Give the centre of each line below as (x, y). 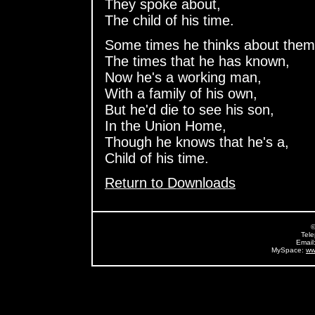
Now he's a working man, (183, 77)
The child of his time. (169, 20)
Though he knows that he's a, (197, 142)
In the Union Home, (166, 126)
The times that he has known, (197, 61)
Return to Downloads (170, 182)
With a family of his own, (181, 93)
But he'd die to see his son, (189, 109)
